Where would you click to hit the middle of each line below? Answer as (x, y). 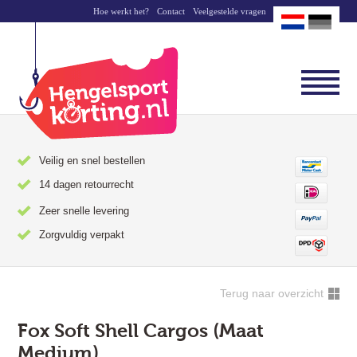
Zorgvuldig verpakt (82, 235)
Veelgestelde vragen (229, 11)
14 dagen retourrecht (87, 184)
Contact (171, 11)
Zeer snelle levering (84, 211)
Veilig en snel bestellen (92, 161)
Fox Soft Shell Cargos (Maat (141, 331)
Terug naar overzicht (271, 294)
